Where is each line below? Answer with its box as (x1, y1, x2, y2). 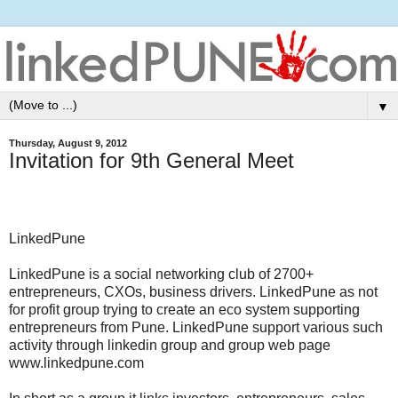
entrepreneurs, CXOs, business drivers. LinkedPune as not (9, 283, 378, 299)
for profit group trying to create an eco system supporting (9, 301, 360, 317)
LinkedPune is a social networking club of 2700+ (9, 266, 314, 282)
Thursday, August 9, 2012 (9, 138, 127, 149)
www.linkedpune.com (9, 354, 144, 370)
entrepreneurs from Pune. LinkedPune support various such (9, 319, 383, 335)
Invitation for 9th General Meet (9, 148, 294, 173)
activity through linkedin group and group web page (9, 337, 330, 353)
